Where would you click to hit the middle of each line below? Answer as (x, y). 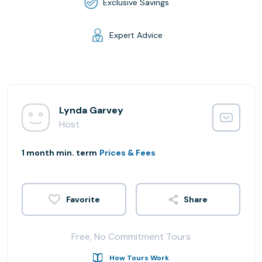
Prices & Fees (127, 153)
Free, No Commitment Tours (131, 237)
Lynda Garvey (91, 110)
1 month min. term (59, 153)
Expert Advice (136, 35)
